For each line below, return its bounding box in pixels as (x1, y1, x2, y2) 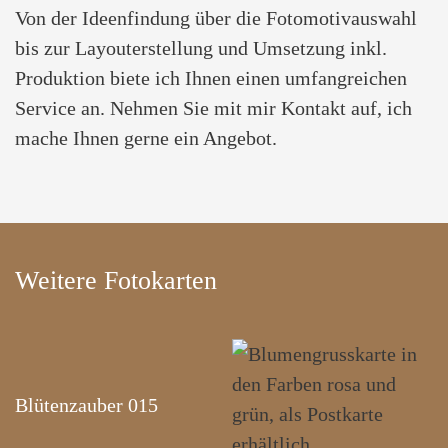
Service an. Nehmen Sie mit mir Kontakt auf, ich (15, 97, 412, 119)
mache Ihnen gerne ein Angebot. (15, 127, 277, 149)
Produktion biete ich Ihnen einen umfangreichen (15, 67, 407, 89)
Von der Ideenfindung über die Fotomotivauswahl (15, 7, 417, 29)
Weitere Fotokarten (15, 266, 217, 295)
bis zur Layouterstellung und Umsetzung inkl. (15, 37, 387, 59)
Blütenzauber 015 (15, 394, 158, 417)
